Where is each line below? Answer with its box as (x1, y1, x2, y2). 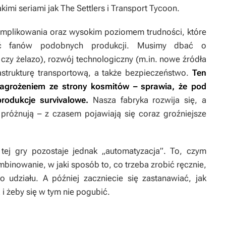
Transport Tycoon (111, 3, 177, 13)
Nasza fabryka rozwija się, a (88, 95, 206, 105)
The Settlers (61, 3, 107, 13)
